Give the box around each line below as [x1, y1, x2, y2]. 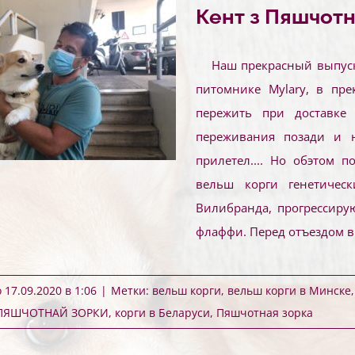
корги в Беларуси [115, 305, 210, 320]
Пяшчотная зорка [216, 305, 313, 320]
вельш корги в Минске [227, 283, 351, 298]
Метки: [111, 283, 152, 298]
